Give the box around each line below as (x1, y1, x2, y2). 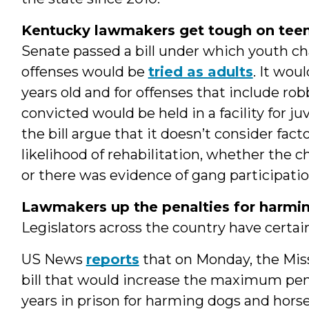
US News (21, 250, 86, 268)
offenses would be (21, 63, 148, 80)
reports (86, 250, 139, 268)
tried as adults (148, 63, 253, 80)
